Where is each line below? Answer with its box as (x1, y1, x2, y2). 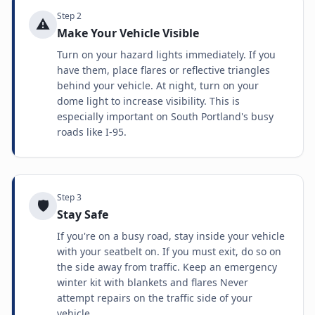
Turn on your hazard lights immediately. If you (57, 48, 276, 61)
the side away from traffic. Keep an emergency (57, 260, 277, 274)
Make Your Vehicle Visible (57, 25, 199, 41)
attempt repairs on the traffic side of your (57, 291, 252, 304)
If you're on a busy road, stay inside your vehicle (57, 229, 285, 243)
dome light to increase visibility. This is (57, 94, 240, 108)
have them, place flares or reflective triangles (57, 63, 270, 77)
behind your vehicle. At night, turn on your (57, 79, 259, 92)
